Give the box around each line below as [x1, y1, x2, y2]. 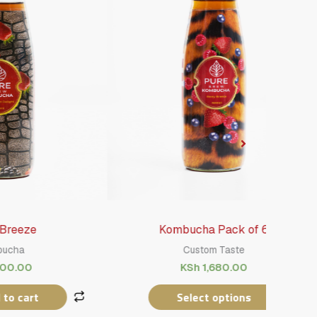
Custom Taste [129, 243, 191, 256]
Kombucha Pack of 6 [105, 221, 215, 237]
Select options [122, 288, 197, 306]
